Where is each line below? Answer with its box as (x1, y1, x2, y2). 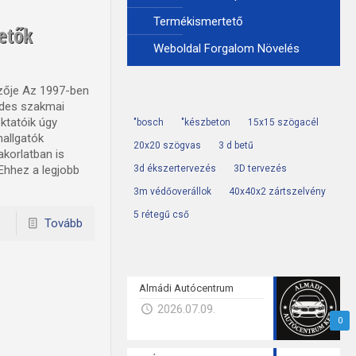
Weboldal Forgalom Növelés (153, 41, 300, 56)
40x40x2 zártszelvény (228, 186, 326, 197)
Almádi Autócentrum (138, 282, 234, 294)
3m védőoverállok (133, 186, 211, 197)
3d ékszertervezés (133, 163, 216, 174)
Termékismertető (153, 14, 243, 29)
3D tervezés (233, 163, 287, 174)
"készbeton (180, 117, 230, 128)
